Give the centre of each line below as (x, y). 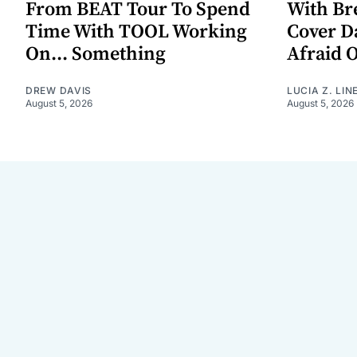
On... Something (96, 54)
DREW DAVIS (59, 90)
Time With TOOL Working (136, 31)
